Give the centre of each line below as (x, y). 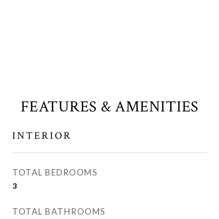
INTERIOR (42, 136)
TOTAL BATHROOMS (59, 212)
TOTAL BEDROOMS (55, 173)
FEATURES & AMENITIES (109, 107)
